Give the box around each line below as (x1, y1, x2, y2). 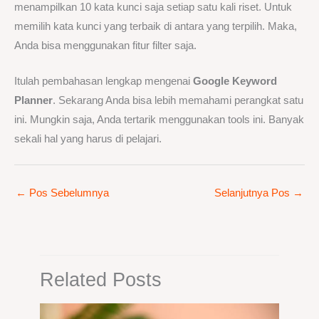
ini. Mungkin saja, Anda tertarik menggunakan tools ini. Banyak (14, 114, 304, 126)
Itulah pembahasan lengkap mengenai (14, 75, 193, 88)
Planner (14, 95, 53, 107)
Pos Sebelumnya (26, 187, 109, 199)
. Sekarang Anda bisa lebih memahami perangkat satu (53, 95, 303, 107)
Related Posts (40, 268, 162, 291)
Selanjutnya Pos (214, 187, 293, 199)
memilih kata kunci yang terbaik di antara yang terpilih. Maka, (14, 20, 297, 32)
